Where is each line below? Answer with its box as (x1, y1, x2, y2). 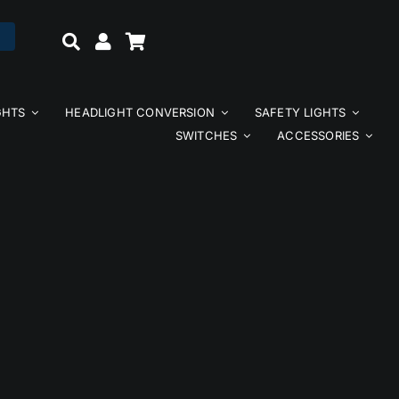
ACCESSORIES (277, 128, 360, 143)
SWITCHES (175, 128, 238, 143)
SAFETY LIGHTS (254, 105, 346, 120)
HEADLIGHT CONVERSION (65, 105, 216, 120)
